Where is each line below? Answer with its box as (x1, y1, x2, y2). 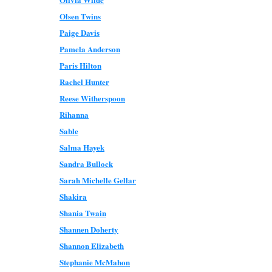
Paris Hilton (59, 59, 101, 71)
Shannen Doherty (59, 223, 118, 235)
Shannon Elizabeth (59, 240, 124, 251)
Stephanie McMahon (59, 256, 130, 268)
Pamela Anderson (59, 43, 120, 55)
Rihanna (59, 109, 89, 120)
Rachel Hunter (59, 76, 109, 87)
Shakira (59, 191, 87, 202)
